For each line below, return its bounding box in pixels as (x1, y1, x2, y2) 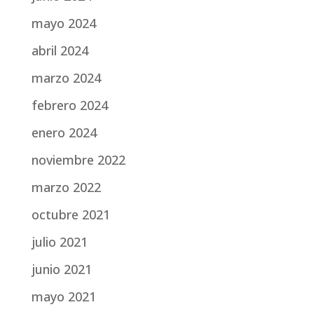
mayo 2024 (31, 15, 96, 32)
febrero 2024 (31, 97, 108, 114)
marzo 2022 (31, 179, 101, 196)
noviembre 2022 (31, 151, 125, 168)
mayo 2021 (31, 288, 96, 305)
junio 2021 (31, 261, 92, 278)
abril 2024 (31, 42, 88, 59)
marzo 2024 (31, 69, 101, 86)
